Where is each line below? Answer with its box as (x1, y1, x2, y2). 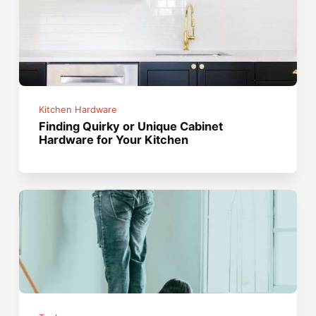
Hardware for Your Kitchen (39, 133, 189, 147)
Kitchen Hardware (39, 104, 118, 116)
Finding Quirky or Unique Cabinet (39, 119, 224, 134)
